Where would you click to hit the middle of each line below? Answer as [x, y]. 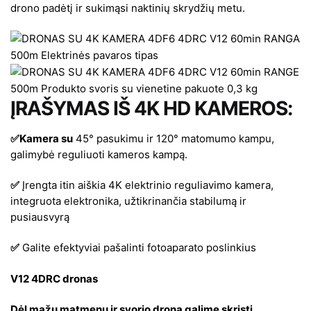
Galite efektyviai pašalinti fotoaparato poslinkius [138, 248]
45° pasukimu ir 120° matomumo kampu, [174, 138]
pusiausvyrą [40, 217]
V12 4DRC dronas [54, 278]
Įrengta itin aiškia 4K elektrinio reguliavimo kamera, [146, 185]
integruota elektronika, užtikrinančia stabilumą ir [128, 201]
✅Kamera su [42, 138]
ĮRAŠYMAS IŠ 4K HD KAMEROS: [151, 108]
